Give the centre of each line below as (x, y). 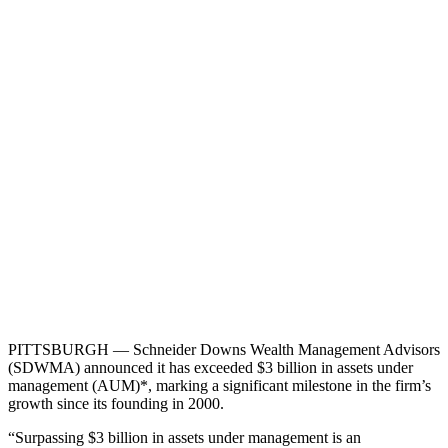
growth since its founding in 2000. (116, 404)
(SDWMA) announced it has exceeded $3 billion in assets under (210, 368)
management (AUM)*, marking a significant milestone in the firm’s (219, 386)
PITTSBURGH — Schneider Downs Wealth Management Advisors (224, 350)
